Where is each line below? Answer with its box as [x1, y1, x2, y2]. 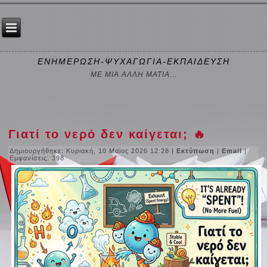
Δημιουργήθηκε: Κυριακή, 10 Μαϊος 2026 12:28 [10, 147, 170, 154]
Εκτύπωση [176, 147, 218, 154]
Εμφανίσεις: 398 [10, 154, 65, 162]
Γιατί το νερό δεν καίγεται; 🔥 [8, 127, 207, 141]
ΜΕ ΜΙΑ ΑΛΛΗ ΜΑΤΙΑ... [90, 70, 177, 79]
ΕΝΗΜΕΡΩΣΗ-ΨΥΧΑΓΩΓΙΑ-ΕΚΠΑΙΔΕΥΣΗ [37, 57, 230, 67]
